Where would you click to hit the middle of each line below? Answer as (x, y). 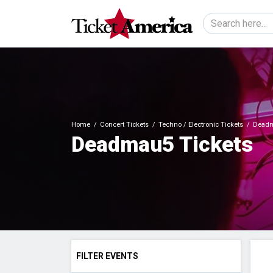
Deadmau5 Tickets (162, 145)
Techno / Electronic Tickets (201, 125)
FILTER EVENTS (107, 256)
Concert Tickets (124, 125)
